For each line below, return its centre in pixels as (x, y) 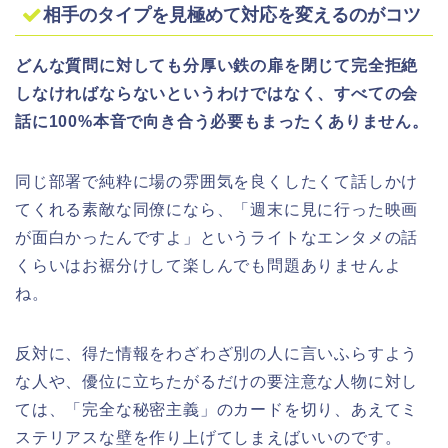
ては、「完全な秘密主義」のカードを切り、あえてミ (217, 409)
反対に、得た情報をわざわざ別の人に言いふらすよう (217, 353)
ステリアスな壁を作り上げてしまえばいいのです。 (208, 437)
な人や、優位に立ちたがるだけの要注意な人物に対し (217, 381)
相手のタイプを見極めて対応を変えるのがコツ (232, 14)
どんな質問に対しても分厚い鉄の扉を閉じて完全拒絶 (217, 65)
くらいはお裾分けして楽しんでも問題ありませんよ (208, 265)
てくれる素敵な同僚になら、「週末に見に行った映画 (217, 209)
